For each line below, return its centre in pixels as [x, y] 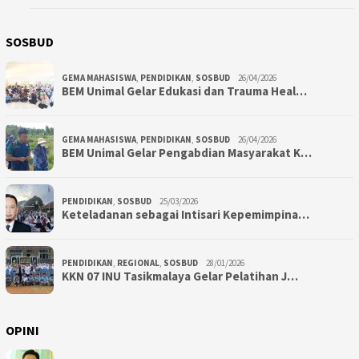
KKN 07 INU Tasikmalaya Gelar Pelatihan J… [180, 276]
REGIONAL [138, 262]
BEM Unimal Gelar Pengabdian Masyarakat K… [187, 152]
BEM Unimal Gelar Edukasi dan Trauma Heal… [184, 91]
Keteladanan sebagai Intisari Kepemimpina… [186, 214]
